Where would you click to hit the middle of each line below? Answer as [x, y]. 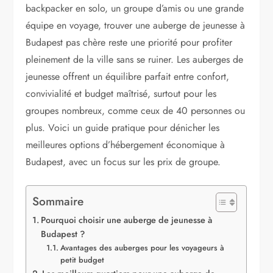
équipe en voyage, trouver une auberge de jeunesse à [136, 25]
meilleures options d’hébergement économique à [126, 144]
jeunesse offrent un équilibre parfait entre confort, [128, 76]
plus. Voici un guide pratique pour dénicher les [123, 127]
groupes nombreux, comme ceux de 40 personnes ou [136, 110]
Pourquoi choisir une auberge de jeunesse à [127, 220]
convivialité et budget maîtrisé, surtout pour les [121, 93]
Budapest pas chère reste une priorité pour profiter [129, 42]
